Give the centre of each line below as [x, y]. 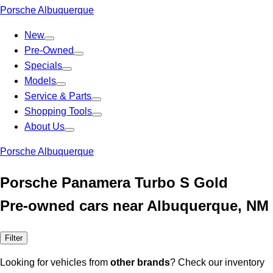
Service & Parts [58, 96]
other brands [140, 262]
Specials [43, 66]
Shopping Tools [58, 111]
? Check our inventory [217, 262]
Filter [14, 238]
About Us [44, 126]
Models [40, 81]
